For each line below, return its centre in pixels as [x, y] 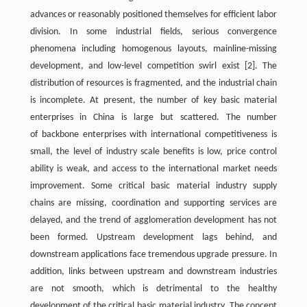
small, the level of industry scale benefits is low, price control [153, 152]
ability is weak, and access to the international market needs [153, 169]
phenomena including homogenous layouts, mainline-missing [153, 49]
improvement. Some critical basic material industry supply [153, 186]
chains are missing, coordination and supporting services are [153, 203]
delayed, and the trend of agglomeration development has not [153, 220]
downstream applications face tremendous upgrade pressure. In [153, 255]
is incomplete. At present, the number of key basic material [153, 100]
